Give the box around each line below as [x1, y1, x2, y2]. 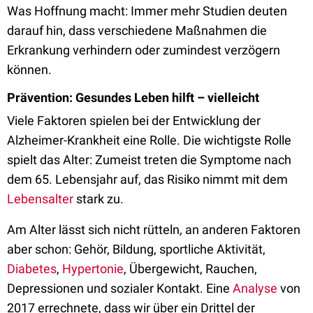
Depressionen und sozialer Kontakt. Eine [7, 281, 233, 296]
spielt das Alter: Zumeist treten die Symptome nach [7, 152, 291, 167]
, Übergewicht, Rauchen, [124, 261, 257, 276]
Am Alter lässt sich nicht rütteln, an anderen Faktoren [7, 222, 300, 237]
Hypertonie [62, 261, 124, 276]
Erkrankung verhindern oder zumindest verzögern [7, 43, 280, 57]
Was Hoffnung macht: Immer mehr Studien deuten [7, 3, 287, 18]
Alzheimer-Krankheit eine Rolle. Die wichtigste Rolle [7, 133, 291, 147]
